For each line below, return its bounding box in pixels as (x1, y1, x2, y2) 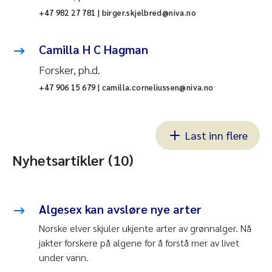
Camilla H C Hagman (39, 41, 148, 58)
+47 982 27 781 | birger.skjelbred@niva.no (39, 7, 196, 18)
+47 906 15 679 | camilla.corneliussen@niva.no (39, 82, 214, 93)
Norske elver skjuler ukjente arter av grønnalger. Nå (39, 222, 251, 235)
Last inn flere (185, 128, 248, 143)
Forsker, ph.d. (39, 63, 100, 77)
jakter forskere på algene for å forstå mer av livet (39, 236, 239, 250)
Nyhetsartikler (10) (12, 150, 134, 170)
